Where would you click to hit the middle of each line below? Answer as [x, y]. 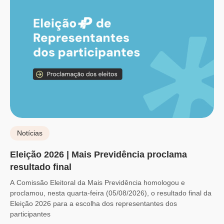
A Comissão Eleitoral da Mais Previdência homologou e [97, 183]
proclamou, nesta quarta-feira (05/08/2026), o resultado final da [111, 193]
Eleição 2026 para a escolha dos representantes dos [93, 204]
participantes [30, 214]
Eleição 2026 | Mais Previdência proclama [98, 155]
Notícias [30, 133]
